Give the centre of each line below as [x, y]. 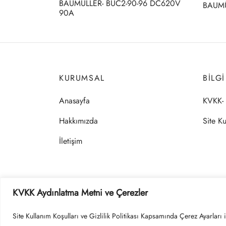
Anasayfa [74, 100]
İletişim [71, 141]
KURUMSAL [82, 78]
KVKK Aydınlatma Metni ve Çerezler [80, 192]
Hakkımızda [78, 121]
